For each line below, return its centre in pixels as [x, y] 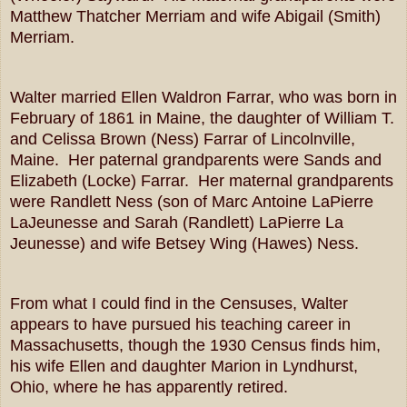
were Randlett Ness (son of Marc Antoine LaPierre [192, 201]
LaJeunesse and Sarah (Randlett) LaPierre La [177, 222]
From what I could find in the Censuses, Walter [179, 303]
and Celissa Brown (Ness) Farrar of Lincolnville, [183, 139]
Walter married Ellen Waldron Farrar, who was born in [203, 97]
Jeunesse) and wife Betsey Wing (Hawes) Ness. [184, 243]
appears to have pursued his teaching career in [180, 324]
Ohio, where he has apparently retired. [149, 387]
